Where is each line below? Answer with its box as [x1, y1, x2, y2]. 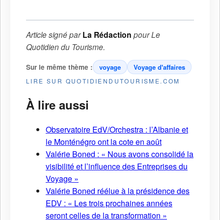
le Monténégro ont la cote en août [46, 136, 162, 148]
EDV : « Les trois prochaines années [46, 197, 172, 209]
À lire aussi [26, 96, 89, 113]
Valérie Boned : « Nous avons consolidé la [46, 148, 193, 160]
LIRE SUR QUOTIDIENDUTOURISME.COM [26, 76, 180, 85]
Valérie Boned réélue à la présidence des [46, 185, 190, 197]
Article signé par [26, 28, 82, 40]
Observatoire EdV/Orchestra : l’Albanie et [46, 124, 188, 136]
